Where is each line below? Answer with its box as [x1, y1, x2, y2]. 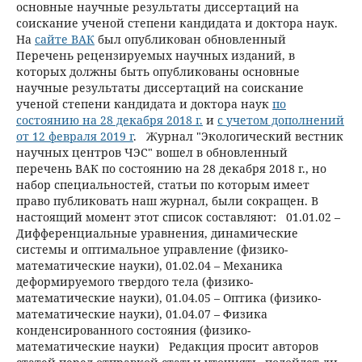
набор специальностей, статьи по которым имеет [15, 176, 309, 192]
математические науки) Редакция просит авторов [15, 338, 318, 354]
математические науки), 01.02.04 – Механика [15, 257, 283, 273]
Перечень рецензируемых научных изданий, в [15, 47, 295, 63]
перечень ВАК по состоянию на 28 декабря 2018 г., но [15, 160, 326, 176]
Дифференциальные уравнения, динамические [15, 225, 298, 241]
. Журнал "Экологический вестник [133, 128, 343, 144]
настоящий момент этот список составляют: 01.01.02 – [15, 208, 340, 225]
